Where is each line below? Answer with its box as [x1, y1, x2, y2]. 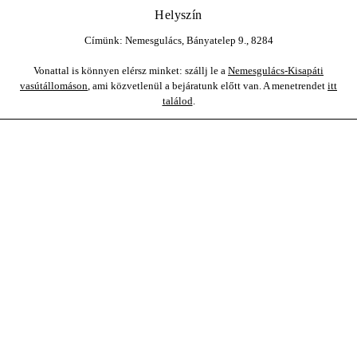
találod [162, 95, 193, 107]
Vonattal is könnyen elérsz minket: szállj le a [33, 65, 228, 76]
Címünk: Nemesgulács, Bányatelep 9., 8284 [84, 34, 273, 46]
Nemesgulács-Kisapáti [228, 65, 324, 76]
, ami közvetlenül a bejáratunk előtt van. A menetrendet [88, 80, 328, 92]
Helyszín [155, 8, 202, 22]
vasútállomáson [20, 80, 88, 92]
